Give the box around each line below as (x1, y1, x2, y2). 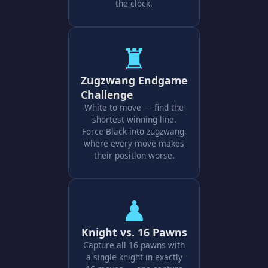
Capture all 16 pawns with (83, 239, 185, 251)
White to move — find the (84, 101, 184, 113)
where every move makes (84, 137, 184, 149)
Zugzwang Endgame (81, 72, 187, 87)
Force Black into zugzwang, (81, 125, 187, 137)
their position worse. (93, 149, 175, 161)
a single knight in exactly (86, 251, 182, 263)
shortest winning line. (92, 113, 176, 125)
